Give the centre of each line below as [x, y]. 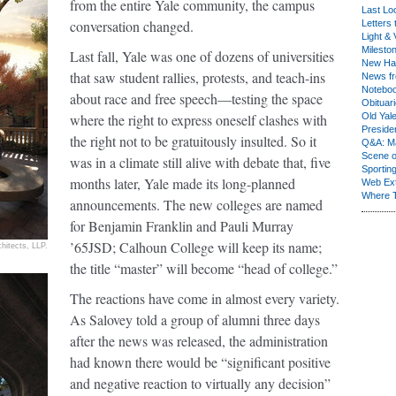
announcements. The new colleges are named [196, 205]
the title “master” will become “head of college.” [204, 268]
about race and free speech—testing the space [196, 99]
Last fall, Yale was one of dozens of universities [202, 56]
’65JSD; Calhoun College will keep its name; [196, 247]
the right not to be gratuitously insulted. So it [193, 141]
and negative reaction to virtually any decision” [200, 383]
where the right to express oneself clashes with [198, 120]
